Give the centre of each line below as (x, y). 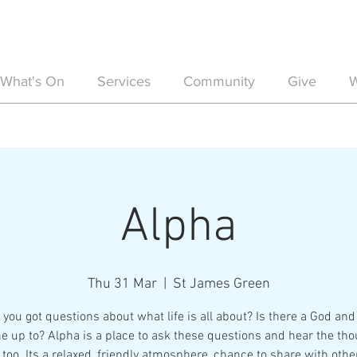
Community (219, 81)
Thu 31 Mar (122, 284)
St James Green (221, 284)
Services (124, 81)
